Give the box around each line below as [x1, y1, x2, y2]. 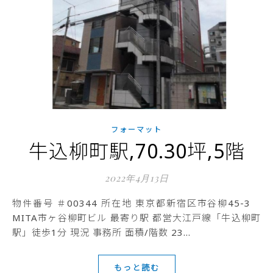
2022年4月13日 [104, 172, 169, 184]
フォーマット [111, 124, 162, 135]
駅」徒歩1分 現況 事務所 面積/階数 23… [12, 226, 191, 238]
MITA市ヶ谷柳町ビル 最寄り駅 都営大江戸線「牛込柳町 [12, 211, 261, 224]
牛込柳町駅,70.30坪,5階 [28, 138, 245, 164]
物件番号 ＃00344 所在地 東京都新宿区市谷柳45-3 [12, 197, 23, 209]
